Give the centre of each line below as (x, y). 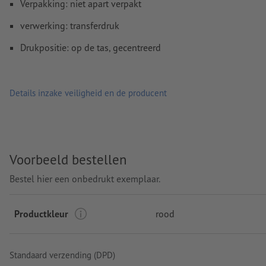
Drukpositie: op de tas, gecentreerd (91, 48)
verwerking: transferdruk (70, 26)
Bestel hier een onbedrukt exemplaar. (85, 179)
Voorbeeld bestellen (68, 159)
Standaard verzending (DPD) (62, 255)
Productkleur (41, 214)
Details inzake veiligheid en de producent (88, 93)
